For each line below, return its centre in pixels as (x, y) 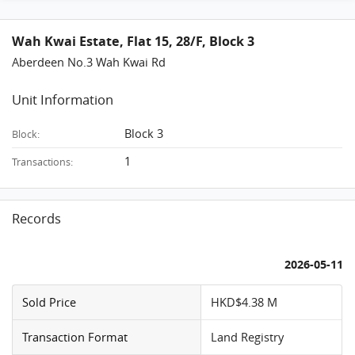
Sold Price (50, 302)
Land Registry (248, 337)
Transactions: (43, 162)
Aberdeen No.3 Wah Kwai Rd (89, 62)
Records (37, 218)
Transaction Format (75, 337)
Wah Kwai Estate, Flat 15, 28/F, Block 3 (134, 40)
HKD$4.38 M (244, 302)
